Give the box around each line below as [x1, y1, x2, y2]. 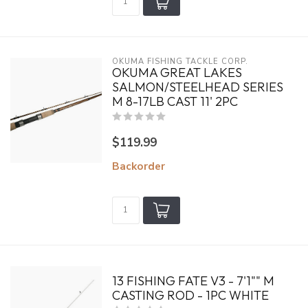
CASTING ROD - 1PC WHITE [111, 287, 269, 303]
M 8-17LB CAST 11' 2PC [111, 93, 238, 109]
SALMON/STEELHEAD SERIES [111, 79, 283, 95]
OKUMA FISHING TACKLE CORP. [111, 56, 248, 67]
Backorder [111, 159, 165, 173]
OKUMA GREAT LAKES [111, 65, 242, 80]
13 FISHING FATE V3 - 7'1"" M [111, 273, 274, 289]
